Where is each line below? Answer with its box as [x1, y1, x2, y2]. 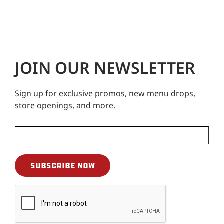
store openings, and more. [15, 99, 115, 111]
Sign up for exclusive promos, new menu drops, [15, 87, 195, 99]
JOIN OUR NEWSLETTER [15, 56, 195, 78]
